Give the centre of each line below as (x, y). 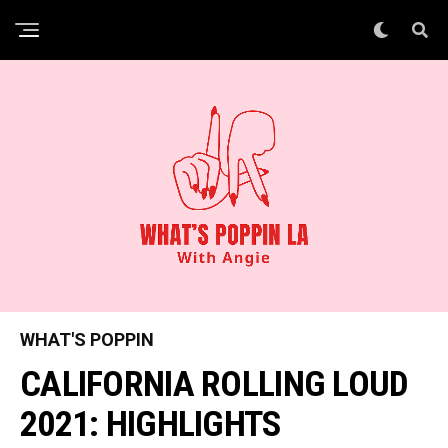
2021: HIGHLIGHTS (150, 424)
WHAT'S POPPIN (87, 339)
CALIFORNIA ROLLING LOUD (214, 384)
